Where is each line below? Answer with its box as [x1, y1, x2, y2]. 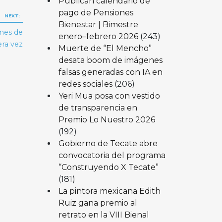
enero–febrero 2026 [58, 31, 138, 41]
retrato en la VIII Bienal [58, 210, 149, 220]
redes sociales [58, 79, 112, 89]
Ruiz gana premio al [58, 198, 137, 208]
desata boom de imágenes [58, 55, 163, 65]
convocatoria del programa [58, 150, 166, 160]
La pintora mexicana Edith [58, 186, 161, 196]
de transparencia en [58, 103, 137, 112]
